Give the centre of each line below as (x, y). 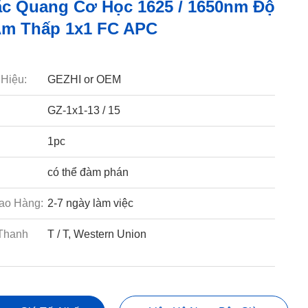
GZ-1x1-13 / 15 (84, 110)
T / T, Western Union (97, 234)
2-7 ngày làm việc (90, 203)
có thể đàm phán (88, 172)
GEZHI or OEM (84, 79)
